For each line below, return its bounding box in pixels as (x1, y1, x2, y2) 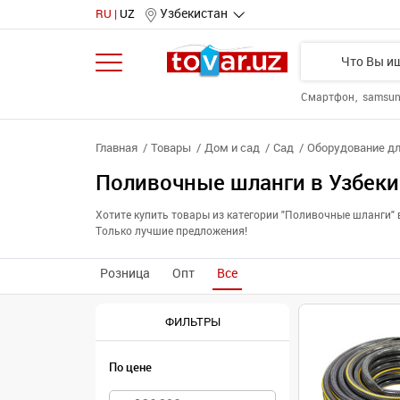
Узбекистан (160, 6, 228, 21)
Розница (100, 266, 150, 281)
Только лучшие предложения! (96, 225, 247, 237)
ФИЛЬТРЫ (164, 314, 221, 329)
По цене (109, 361, 152, 374)
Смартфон (301, 91, 357, 104)
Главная (96, 141, 137, 154)
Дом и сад (204, 141, 260, 154)
